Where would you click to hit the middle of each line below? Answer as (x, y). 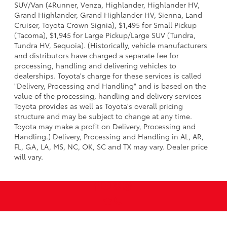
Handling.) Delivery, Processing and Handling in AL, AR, (109, 136)
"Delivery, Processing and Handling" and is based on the (110, 85)
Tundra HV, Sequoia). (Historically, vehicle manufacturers (111, 45)
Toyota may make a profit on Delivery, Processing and (105, 126)
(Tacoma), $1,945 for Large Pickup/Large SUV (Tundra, (105, 35)
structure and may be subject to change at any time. (103, 116)
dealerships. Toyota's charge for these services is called (108, 75)
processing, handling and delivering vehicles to (95, 65)
